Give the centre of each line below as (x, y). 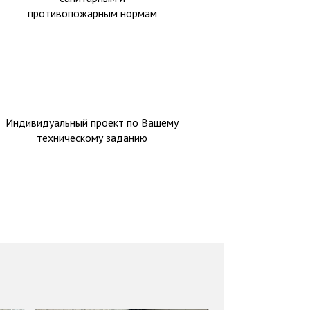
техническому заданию (92, 138)
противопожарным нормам (92, 13)
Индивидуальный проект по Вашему (92, 122)
